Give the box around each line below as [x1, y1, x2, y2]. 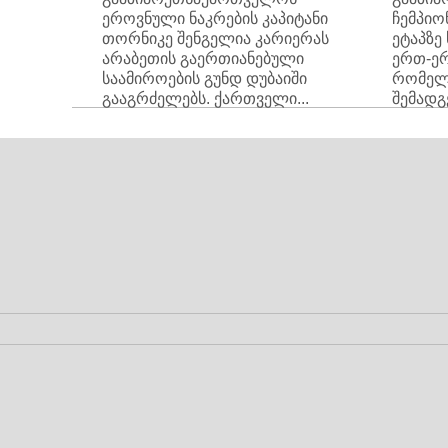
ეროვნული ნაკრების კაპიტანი [102, 10, 328, 27]
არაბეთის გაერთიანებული [102, 50, 304, 67]
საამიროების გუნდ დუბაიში [102, 70, 307, 87]
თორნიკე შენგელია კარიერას [102, 30, 329, 47]
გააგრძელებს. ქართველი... [102, 90, 309, 107]
